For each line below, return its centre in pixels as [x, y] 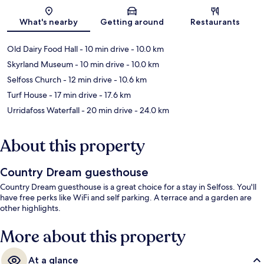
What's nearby [49, 22]
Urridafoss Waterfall [43, 110]
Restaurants [215, 22]
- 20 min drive [106, 110]
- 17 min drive [72, 95]
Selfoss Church [34, 80]
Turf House [27, 95]
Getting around [132, 22]
